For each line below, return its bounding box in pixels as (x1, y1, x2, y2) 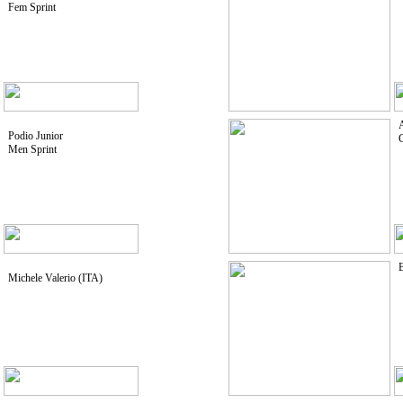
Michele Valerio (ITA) (7, 272, 103, 284)
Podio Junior (7, 130, 63, 142)
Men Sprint (7, 143, 57, 156)
